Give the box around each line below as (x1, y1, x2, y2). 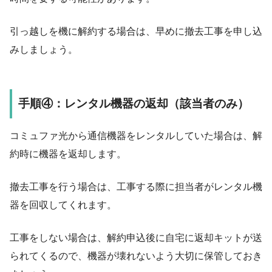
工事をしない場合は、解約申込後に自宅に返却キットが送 (10, 232, 262, 243)
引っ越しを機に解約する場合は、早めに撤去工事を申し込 (10, 26, 262, 37)
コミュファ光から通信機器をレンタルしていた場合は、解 (10, 130, 262, 141)
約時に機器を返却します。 (10, 148, 126, 159)
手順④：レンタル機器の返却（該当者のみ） (18, 97, 249, 110)
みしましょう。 (10, 44, 78, 55)
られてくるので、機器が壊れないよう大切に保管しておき (10, 250, 262, 261)
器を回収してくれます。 (10, 199, 117, 210)
